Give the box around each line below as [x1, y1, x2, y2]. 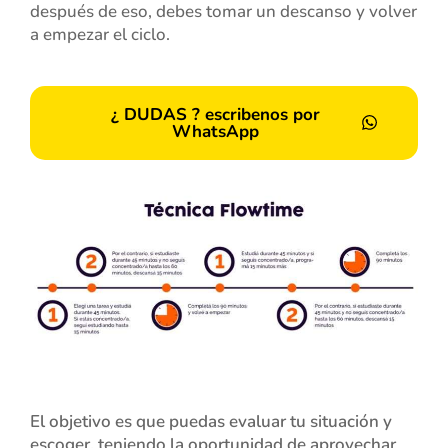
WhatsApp [172, 119, 259, 143]
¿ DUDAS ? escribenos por [111, 102, 320, 126]
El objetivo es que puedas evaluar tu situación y [30, 409, 392, 433]
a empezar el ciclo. [30, 22, 170, 46]
